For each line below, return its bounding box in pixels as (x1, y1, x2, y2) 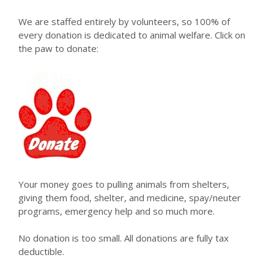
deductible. (18, 245, 64, 258)
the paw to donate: (18, 42, 98, 54)
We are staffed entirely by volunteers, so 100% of (18, 15, 230, 28)
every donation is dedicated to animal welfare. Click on (18, 28, 245, 41)
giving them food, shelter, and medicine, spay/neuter (18, 191, 241, 204)
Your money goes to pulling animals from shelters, (18, 177, 229, 190)
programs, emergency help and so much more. (18, 204, 215, 217)
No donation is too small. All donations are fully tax (18, 232, 229, 245)
